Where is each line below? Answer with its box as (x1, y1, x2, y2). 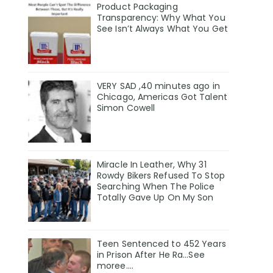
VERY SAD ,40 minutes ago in (97, 79, 220, 92)
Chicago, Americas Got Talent (97, 90, 227, 103)
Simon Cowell (97, 101, 155, 114)
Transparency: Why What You (97, 11, 225, 24)
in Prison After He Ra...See (97, 249, 205, 261)
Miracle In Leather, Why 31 (97, 158, 207, 171)
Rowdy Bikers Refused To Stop (97, 169, 225, 182)
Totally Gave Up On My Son (97, 191, 214, 204)
